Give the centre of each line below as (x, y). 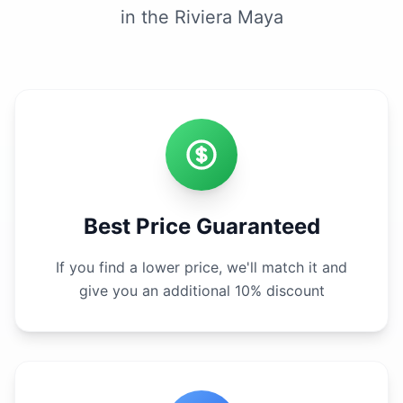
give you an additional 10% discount (201, 290)
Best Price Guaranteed (201, 226)
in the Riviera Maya (201, 17)
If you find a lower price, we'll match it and (201, 267)
